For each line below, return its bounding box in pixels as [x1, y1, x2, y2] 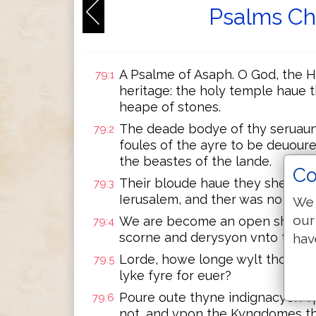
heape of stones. [119, 99, 221, 114]
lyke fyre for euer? [119, 268, 231, 283]
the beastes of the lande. [119, 154, 272, 169]
